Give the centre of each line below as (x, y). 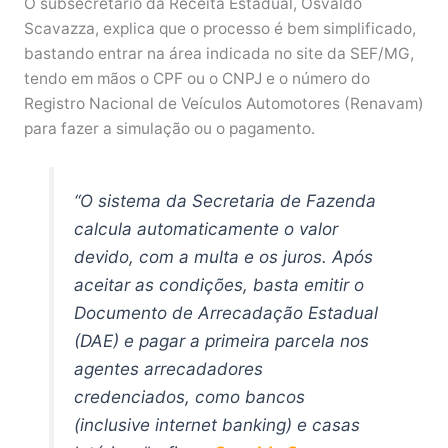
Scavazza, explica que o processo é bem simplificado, (219, 29)
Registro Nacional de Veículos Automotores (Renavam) (223, 104)
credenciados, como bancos (190, 396)
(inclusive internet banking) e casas (217, 424)
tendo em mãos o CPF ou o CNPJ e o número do (196, 79)
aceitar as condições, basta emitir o (219, 284)
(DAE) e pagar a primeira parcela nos (222, 340)
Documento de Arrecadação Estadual (226, 312)
